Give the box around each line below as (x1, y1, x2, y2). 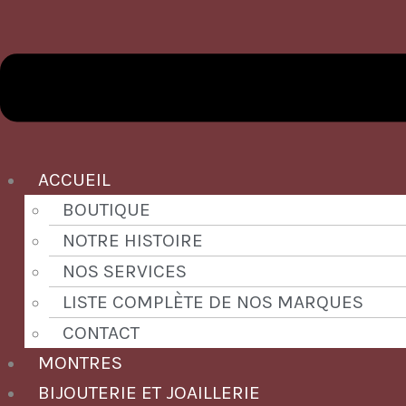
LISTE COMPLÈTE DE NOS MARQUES (63, 290, 363, 313)
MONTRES (38, 351, 122, 373)
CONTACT (63, 321, 140, 343)
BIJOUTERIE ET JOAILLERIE (38, 381, 260, 403)
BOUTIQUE (63, 198, 150, 220)
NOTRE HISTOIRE (63, 228, 203, 251)
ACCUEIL (38, 168, 111, 190)
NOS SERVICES (63, 259, 187, 282)
